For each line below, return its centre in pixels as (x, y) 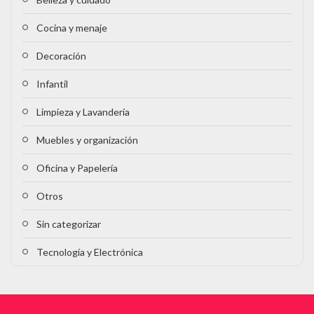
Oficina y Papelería (77, 168)
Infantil (52, 84)
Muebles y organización (87, 140)
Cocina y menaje (72, 28)
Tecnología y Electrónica (90, 252)
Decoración (61, 56)
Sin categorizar (69, 224)
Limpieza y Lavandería (83, 112)
